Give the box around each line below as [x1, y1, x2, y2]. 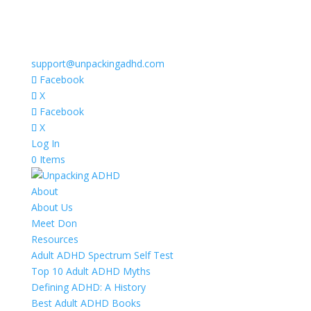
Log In [31, 137, 60, 150]
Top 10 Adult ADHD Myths [31, 264, 151, 278]
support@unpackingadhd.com [31, 57, 165, 70]
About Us [31, 201, 73, 214]
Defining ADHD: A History [31, 280, 146, 294]
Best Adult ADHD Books [31, 296, 141, 310]
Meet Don [31, 217, 77, 230]
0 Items [31, 153, 65, 166]
